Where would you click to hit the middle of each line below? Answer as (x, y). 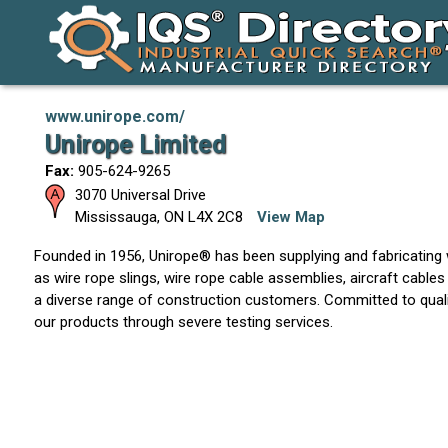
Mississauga (115, 217)
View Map (290, 217)
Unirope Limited (135, 144)
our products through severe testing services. (183, 322)
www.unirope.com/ (114, 116)
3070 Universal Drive (140, 195)
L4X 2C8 (215, 217)
